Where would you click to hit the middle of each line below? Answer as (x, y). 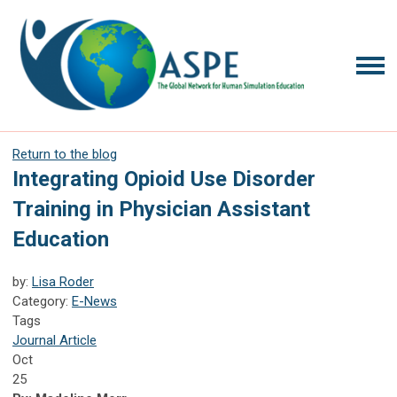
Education (61, 239)
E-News (94, 301)
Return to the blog (65, 154)
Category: (42, 301)
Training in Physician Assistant (161, 209)
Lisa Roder (63, 281)
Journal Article (54, 340)
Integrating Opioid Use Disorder (164, 179)
